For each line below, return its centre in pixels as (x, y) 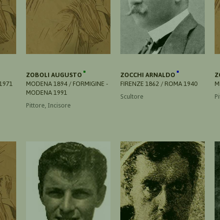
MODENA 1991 (47, 92)
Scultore (132, 96)
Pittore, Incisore (48, 105)
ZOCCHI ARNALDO (149, 75)
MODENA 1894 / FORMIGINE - (67, 83)
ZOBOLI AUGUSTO (55, 75)
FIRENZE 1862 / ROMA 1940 (159, 83)
